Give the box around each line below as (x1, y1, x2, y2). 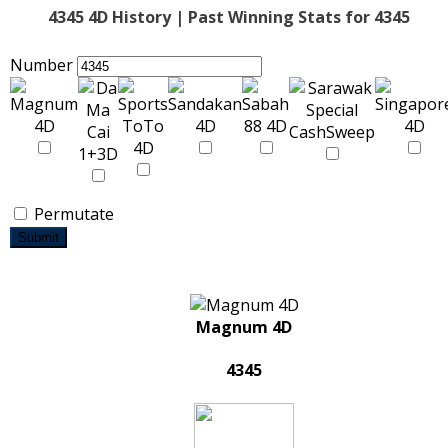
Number (10, 54, 73, 76)
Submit (18, 230, 59, 245)
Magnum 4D (196, 316, 292, 338)
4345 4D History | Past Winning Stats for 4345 (48, 6, 410, 28)
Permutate (30, 203, 114, 225)
